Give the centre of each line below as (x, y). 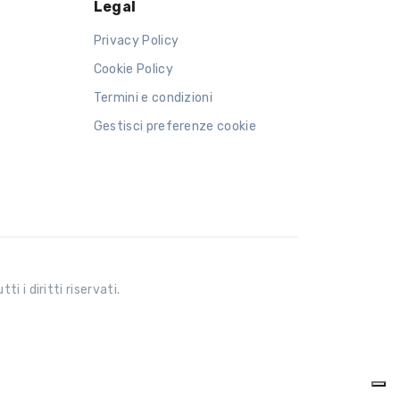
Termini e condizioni (153, 97)
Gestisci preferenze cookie (175, 126)
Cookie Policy (133, 69)
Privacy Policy (136, 40)
